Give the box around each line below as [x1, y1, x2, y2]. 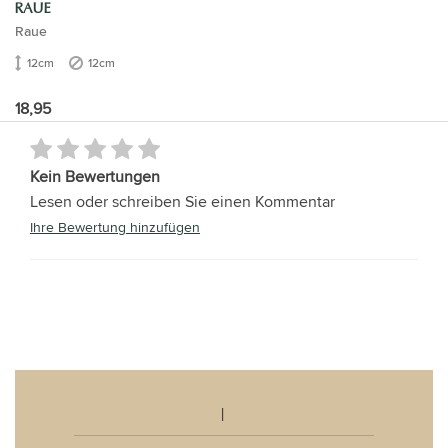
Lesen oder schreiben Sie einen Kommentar [30, 189, 335, 213]
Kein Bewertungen [30, 164, 160, 188]
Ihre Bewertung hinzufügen [30, 216, 200, 237]
